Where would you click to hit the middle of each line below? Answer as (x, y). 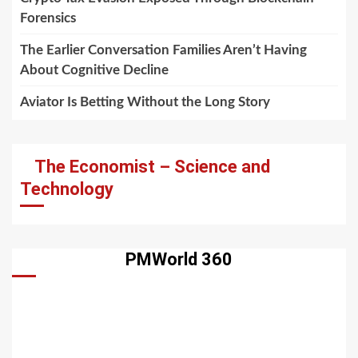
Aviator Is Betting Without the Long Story (145, 102)
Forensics (48, 18)
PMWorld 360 (179, 260)
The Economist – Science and (152, 167)
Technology (67, 189)
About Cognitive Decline (94, 70)
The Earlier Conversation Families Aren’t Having (163, 50)
